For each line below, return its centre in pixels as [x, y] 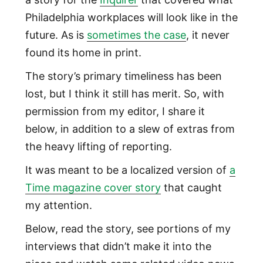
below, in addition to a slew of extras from [130, 129]
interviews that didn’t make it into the [118, 246]
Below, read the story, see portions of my [128, 228]
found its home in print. [83, 52]
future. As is [56, 35]
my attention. [58, 205]
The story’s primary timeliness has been [123, 76]
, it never [208, 35]
